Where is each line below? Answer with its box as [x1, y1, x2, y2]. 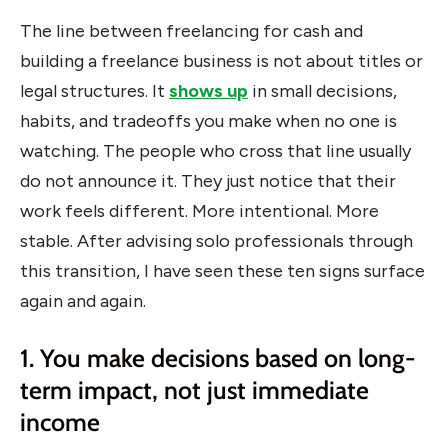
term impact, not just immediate [20, 374, 369, 405]
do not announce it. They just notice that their [20, 170, 396, 193]
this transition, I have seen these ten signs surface [20, 260, 425, 283]
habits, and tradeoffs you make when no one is [20, 110, 397, 133]
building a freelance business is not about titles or [20, 50, 423, 73]
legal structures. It [20, 80, 169, 103]
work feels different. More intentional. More [20, 200, 379, 223]
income [20, 406, 100, 437]
